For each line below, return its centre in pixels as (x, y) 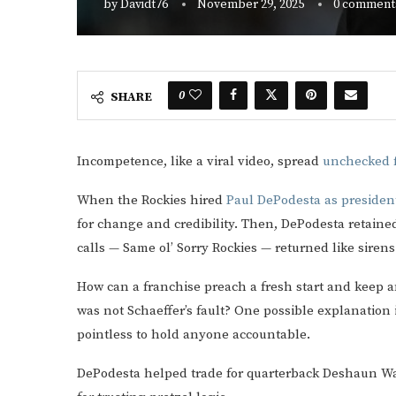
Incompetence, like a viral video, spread (200, 161)
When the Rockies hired (152, 200)
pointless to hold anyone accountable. (194, 335)
